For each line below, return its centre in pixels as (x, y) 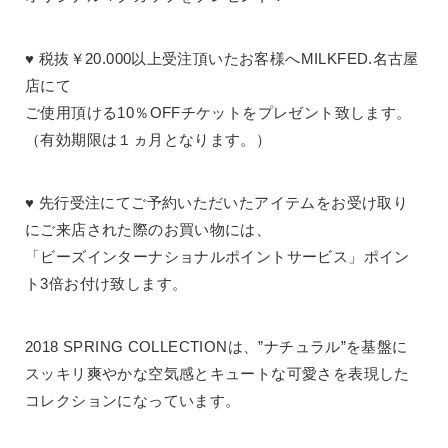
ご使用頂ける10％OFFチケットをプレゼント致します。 (218, 112)
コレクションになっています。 (133, 400)
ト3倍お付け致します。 (106, 283)
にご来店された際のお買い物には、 (148, 229)
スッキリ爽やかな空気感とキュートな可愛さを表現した (217, 373)
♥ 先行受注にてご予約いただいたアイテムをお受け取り (217, 202)
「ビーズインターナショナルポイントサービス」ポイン (217, 256)
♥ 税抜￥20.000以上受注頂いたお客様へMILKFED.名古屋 (222, 58)
